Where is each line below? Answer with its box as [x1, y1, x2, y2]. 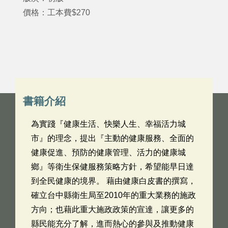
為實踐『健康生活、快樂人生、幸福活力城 [31, 120, 186, 128]
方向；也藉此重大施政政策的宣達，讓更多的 [31, 205, 194, 214]
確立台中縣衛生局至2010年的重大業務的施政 [31, 191, 196, 199]
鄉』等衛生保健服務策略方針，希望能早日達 [31, 162, 194, 171]
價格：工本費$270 [23, 8, 90, 17]
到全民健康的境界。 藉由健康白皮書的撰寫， [31, 177, 196, 185]
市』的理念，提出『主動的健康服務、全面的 [31, 134, 194, 142]
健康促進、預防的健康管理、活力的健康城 [31, 148, 186, 157]
